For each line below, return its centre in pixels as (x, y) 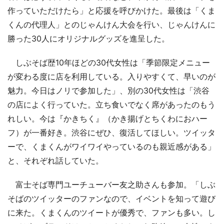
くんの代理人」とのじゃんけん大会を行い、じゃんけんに (111, 24)
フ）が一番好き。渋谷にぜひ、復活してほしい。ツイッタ (111, 132)
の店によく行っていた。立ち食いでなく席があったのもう (111, 104)
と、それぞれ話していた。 (55, 160)
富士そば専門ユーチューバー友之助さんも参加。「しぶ (111, 184)
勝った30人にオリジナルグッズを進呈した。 (88, 38)
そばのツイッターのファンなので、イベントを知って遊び (111, 198)
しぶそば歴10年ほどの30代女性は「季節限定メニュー (109, 62)
